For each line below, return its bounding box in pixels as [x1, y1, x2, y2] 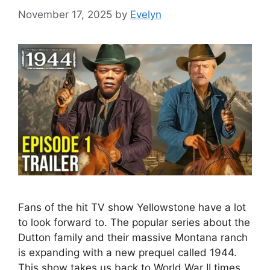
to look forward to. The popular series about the [18, 216, 250, 228]
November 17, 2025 [18, 8, 112, 20]
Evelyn [130, 8, 162, 20]
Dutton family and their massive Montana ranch [18, 231, 248, 243]
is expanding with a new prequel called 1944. [18, 246, 237, 259]
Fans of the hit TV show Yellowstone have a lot [18, 201, 246, 213]
